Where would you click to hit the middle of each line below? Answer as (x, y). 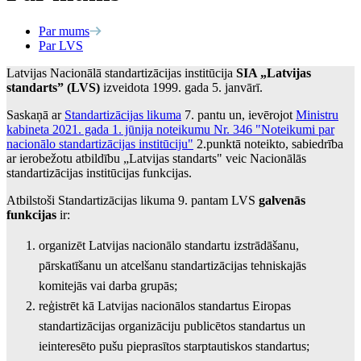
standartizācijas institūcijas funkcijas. (99, 172)
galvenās (282, 200)
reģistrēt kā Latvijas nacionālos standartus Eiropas (165, 305)
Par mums (64, 31)
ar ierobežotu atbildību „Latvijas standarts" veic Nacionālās (156, 158)
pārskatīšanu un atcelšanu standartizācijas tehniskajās (172, 265)
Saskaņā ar (35, 114)
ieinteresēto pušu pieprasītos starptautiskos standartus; (174, 346)
